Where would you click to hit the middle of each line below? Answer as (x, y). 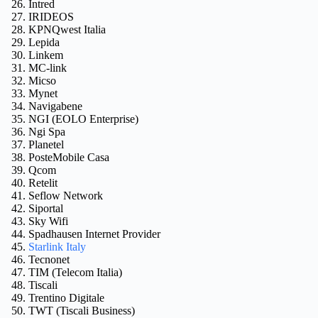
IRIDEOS (51, 16)
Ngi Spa (47, 131)
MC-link (48, 67)
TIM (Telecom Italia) (75, 272)
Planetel (46, 144)
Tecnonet (49, 259)
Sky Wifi (48, 221)
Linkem (46, 55)
